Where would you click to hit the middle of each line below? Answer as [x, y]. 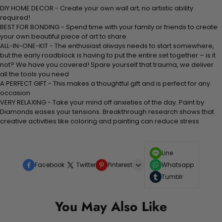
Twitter [86, 165]
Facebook [50, 165]
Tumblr [172, 177]
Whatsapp [178, 165]
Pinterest [120, 165]
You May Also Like [111, 207]
